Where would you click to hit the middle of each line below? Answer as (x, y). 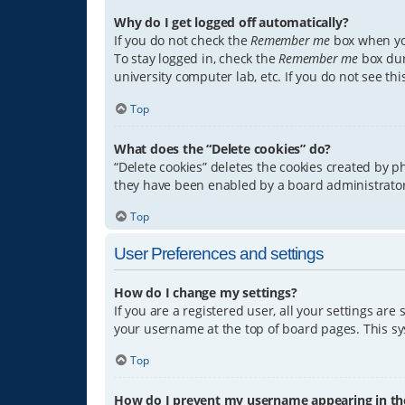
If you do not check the (183, 41)
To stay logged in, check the (197, 59)
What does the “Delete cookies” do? (223, 148)
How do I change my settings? (206, 292)
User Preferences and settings (219, 253)
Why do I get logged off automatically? (231, 23)
